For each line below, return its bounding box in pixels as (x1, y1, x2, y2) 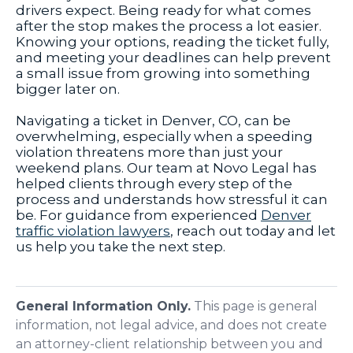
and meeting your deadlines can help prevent (16, 50, 331, 66)
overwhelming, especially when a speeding (16, 128, 313, 145)
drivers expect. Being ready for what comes (16, 2, 311, 19)
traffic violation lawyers (16, 223, 170, 240)
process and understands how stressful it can (16, 191, 328, 208)
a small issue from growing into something (16, 65, 310, 82)
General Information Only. (16, 298, 191, 314)
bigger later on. (16, 81, 120, 98)
